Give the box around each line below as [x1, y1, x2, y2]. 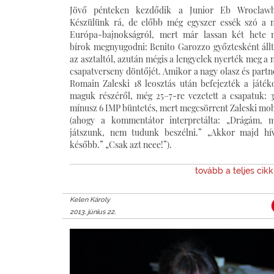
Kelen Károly [70, 195, 110, 204]
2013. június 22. [70, 207, 116, 216]
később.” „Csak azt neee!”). [70, 138, 172, 150]
